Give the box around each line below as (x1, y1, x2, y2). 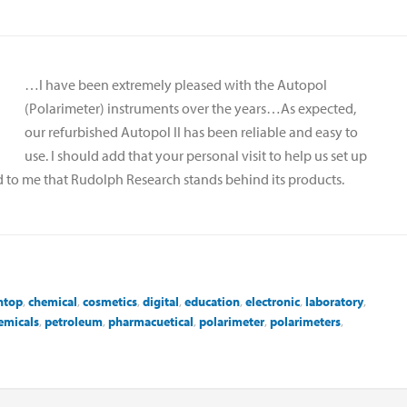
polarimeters (270, 313, 341, 330)
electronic (245, 293, 300, 310)
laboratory (305, 293, 363, 310)
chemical (28, 293, 77, 310)
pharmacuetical (108, 313, 194, 330)
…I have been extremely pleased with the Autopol (25, 74, 327, 94)
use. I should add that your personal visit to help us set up (25, 145, 367, 164)
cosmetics (83, 293, 137, 310)
